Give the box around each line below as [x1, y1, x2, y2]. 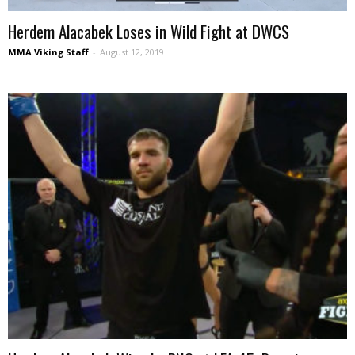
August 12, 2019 [100, 46, 164, 59]
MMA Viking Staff [8, 46, 89, 59]
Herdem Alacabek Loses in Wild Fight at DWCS [8, 19, 289, 44]
